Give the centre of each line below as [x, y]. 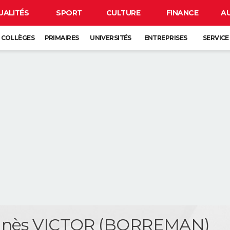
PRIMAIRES [62, 38]
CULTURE [123, 13]
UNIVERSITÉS [111, 38]
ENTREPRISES [166, 38]
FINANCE [182, 13]
